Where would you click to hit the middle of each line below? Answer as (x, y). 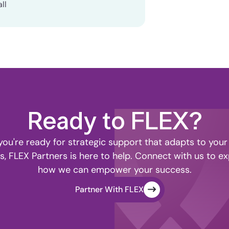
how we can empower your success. (114, 170)
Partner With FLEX (109, 189)
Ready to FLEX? (114, 122)
